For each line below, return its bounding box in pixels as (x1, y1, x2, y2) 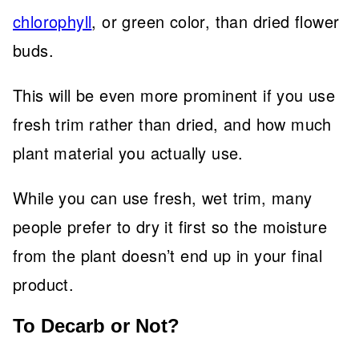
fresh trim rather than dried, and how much (13, 112, 332, 135)
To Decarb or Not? (13, 315, 179, 337)
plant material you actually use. (13, 141, 244, 164)
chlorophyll (13, 10, 92, 33)
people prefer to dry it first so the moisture (13, 215, 327, 238)
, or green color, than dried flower (91, 10, 340, 33)
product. (13, 272, 75, 296)
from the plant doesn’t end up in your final (13, 244, 323, 267)
